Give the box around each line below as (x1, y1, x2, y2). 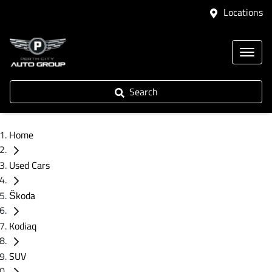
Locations (223, 5, 263, 19)
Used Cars (9, 158, 50, 172)
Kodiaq (9, 219, 36, 233)
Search (129, 84, 158, 99)
